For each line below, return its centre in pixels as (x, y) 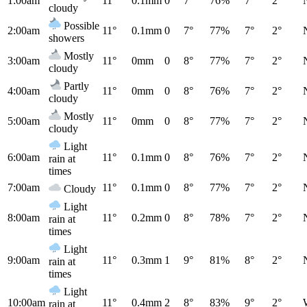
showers (66, 38)
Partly (75, 86)
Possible (80, 25)
